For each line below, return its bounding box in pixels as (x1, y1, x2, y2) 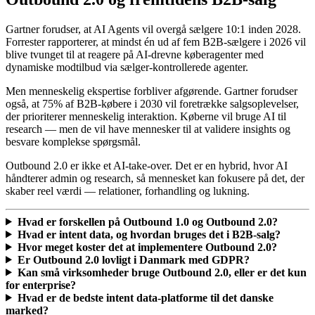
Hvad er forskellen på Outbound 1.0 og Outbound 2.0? (17, 215, 278, 228)
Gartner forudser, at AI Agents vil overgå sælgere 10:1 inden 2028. (6, 22, 301, 35)
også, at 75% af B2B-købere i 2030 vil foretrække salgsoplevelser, (6, 97, 299, 110)
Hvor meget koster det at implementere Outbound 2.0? (17, 240, 277, 253)
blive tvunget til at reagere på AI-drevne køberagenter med (6, 48, 264, 60)
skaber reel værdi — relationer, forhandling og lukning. (6, 184, 250, 197)
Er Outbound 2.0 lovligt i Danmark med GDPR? (17, 253, 250, 266)
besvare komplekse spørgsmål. (6, 135, 141, 148)
